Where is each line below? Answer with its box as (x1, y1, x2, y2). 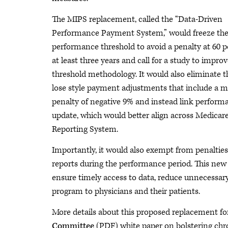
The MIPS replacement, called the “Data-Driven (52, 14, 222, 25)
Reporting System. (52, 124, 118, 135)
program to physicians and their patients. (52, 186, 200, 197)
